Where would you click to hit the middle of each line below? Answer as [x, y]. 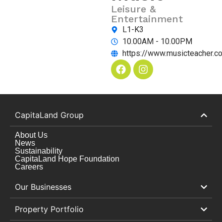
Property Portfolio [49, 209]
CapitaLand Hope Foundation [67, 159]
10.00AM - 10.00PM [157, 41]
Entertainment [147, 19]
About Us [31, 135]
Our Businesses [43, 187]
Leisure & [134, 9]
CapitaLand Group [49, 115]
